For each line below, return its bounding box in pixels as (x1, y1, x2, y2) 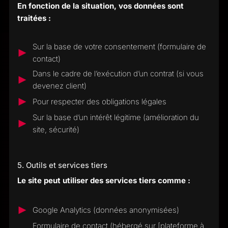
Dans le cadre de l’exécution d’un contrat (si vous (32, 69, 204, 78)
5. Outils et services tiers (17, 160, 107, 170)
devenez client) (32, 81, 87, 91)
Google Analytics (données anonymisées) (32, 205, 179, 215)
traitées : (17, 13, 51, 23)
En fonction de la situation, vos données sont (17, 1, 184, 11)
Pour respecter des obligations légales (32, 97, 166, 106)
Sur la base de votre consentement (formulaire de (32, 42, 206, 51)
